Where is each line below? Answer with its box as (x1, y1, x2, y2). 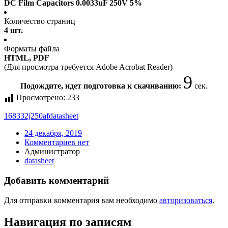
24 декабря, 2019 (24, 129, 82, 138)
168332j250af (4, 111, 49, 121)
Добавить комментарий (4, 175, 109, 186)
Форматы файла (4, 44, 60, 53)
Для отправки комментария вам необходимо (4, 195, 159, 205)
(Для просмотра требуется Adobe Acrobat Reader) (4, 63, 173, 72)
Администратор (24, 147, 80, 156)
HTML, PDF (4, 53, 49, 63)
